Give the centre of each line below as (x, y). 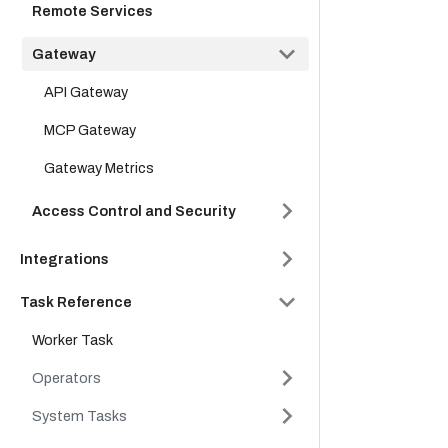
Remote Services (92, 11)
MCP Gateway (90, 130)
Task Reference (76, 302)
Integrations (64, 259)
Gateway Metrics (99, 168)
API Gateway (86, 92)
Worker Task (72, 340)
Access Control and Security (134, 211)
